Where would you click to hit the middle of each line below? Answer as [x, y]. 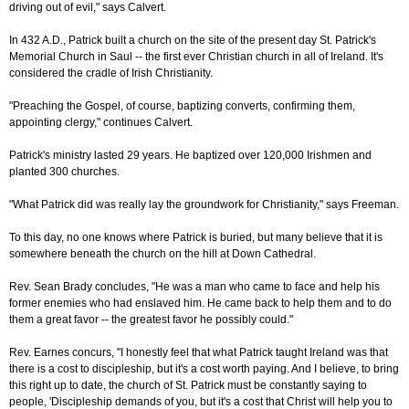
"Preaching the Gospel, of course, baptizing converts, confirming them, [182, 106]
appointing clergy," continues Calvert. [101, 123]
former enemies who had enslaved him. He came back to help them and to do [200, 304]
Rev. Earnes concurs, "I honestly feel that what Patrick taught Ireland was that [199, 353]
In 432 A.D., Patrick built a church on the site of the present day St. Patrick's [193, 41]
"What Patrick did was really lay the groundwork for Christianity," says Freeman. [204, 205]
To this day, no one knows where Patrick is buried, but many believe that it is [196, 238]
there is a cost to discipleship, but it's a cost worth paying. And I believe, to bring [204, 369]
